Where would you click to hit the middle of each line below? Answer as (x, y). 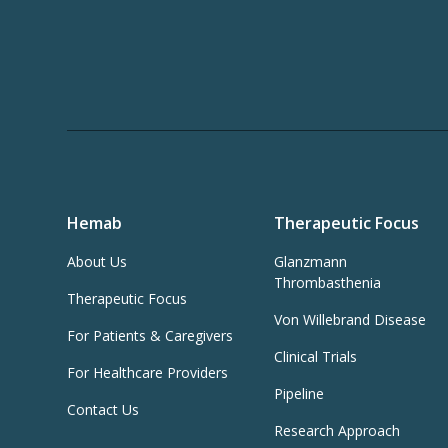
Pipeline (299, 394)
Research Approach (337, 431)
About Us (97, 262)
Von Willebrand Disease (350, 320)
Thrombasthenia (328, 283)
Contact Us (103, 410)
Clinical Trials (316, 357)
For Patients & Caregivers (150, 336)
